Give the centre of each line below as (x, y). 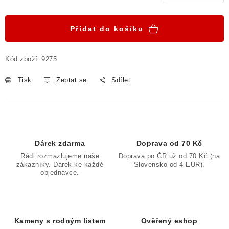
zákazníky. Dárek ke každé (60, 164)
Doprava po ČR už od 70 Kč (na (169, 156)
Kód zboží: (22, 59)
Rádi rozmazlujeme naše (60, 156)
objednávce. (60, 173)
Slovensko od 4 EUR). (169, 164)
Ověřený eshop (169, 221)
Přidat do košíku (107, 29)
